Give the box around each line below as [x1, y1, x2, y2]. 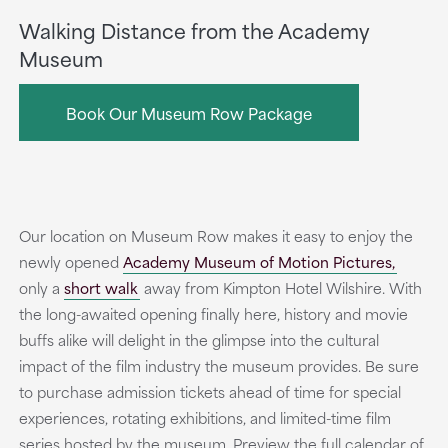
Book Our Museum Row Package [65, 100, 312, 125]
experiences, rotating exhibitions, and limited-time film [18, 406, 391, 429]
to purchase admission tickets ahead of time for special [18, 380, 401, 403]
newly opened [18, 250, 123, 273]
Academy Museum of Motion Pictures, [122, 250, 395, 273]
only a [18, 276, 64, 299]
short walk [63, 276, 138, 299]
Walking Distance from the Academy [18, 14, 370, 45]
